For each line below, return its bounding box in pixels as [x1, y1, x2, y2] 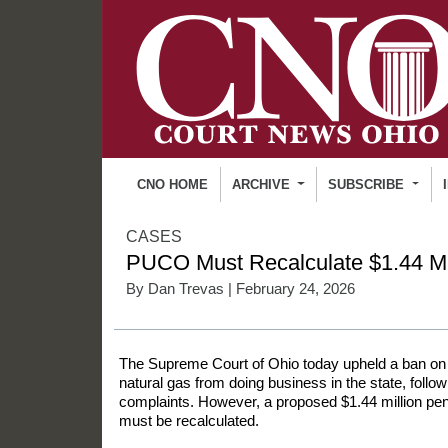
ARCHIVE [231, 176, 294, 192]
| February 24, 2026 [224, 280, 355, 297]
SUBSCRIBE [328, 176, 409, 192]
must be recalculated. [119, 411, 259, 429]
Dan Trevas [148, 280, 224, 297]
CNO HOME [137, 176, 209, 192]
